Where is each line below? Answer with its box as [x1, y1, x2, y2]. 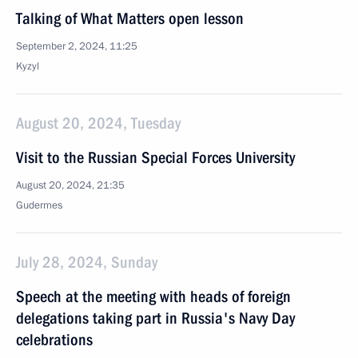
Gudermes [16, 198, 62, 213]
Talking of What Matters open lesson [16, 9, 244, 28]
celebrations [16, 330, 93, 349]
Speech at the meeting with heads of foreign [16, 287, 291, 306]
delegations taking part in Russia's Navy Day [16, 308, 295, 328]
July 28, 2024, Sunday [16, 253, 157, 272]
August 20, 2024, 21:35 [16, 178, 125, 193]
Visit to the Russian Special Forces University [16, 148, 295, 167]
